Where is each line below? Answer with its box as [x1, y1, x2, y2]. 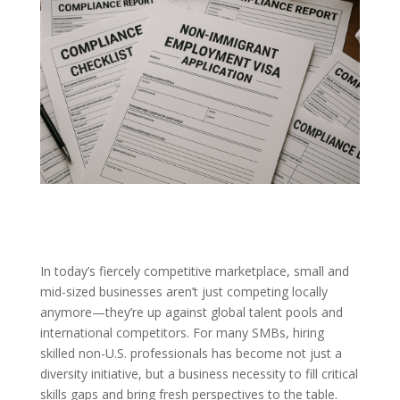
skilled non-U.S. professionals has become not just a [39, 345, 342, 362]
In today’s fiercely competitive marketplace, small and [39, 262, 349, 280]
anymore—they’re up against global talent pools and [39, 304, 343, 321]
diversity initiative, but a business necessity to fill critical [39, 365, 358, 383]
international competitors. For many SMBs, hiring [39, 324, 324, 342]
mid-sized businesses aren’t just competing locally [39, 283, 328, 301]
